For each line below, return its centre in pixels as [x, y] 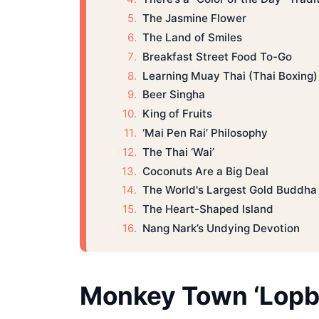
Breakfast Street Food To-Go [217, 56]
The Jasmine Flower [195, 19]
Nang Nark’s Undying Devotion [221, 228]
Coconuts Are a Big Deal [205, 171]
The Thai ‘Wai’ [178, 152]
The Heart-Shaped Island [208, 209]
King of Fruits [177, 114]
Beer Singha [173, 95]
